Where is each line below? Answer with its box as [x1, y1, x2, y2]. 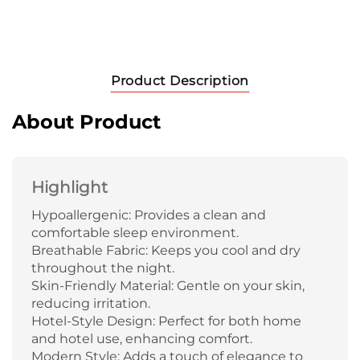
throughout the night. [31, 260, 174, 276]
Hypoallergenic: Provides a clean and [31, 207, 266, 223]
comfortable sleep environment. [31, 224, 239, 240]
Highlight [31, 177, 108, 197]
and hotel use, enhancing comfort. [31, 330, 252, 346]
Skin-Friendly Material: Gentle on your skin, [31, 277, 305, 293]
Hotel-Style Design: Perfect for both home [31, 313, 301, 329]
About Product [12, 109, 161, 133]
